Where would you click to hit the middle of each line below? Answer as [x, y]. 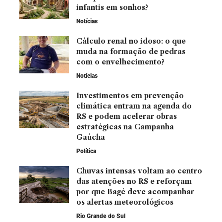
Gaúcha [91, 137]
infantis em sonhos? [112, 7]
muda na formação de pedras [131, 51]
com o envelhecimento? [120, 62]
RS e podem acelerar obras [127, 116]
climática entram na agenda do [134, 106]
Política [86, 151]
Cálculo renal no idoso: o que [131, 41]
